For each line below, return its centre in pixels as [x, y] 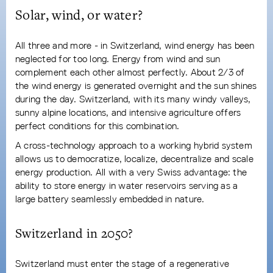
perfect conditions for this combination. [97, 126]
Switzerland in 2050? [74, 232]
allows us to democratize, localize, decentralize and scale [134, 158]
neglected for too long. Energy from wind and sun [118, 58]
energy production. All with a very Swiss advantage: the [131, 172]
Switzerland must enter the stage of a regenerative [122, 263]
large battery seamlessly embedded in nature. [110, 199]
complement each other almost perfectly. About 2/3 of [130, 72]
